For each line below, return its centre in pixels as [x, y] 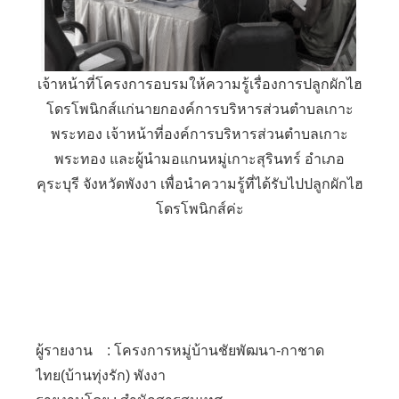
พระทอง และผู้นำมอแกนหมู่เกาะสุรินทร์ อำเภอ [199, 159]
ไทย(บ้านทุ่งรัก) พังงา [101, 375]
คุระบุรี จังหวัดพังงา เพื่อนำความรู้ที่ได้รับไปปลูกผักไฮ [199, 184]
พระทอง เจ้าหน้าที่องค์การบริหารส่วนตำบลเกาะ [199, 134]
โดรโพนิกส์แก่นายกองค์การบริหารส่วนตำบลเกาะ [199, 109]
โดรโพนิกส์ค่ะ [199, 209]
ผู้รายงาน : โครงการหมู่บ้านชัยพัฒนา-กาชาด [180, 350]
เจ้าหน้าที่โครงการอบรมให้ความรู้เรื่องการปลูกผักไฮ [199, 84]
